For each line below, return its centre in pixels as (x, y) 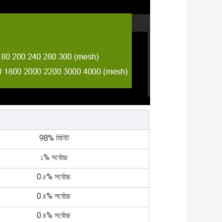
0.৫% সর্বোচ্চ (54, 177)
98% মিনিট (54, 138)
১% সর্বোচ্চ (54, 158)
